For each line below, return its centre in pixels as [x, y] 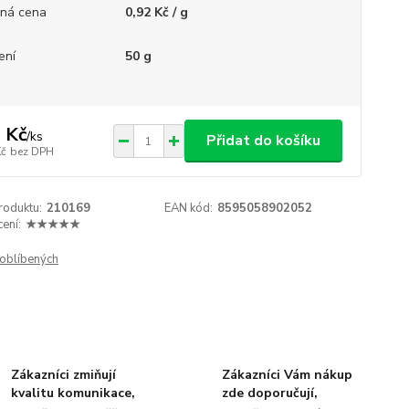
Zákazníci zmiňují [64, 374]
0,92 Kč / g [156, 12]
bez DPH [31, 151]
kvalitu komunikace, [73, 393]
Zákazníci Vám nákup [287, 374]
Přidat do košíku [263, 141]
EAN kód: [189, 208]
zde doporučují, [269, 393]
